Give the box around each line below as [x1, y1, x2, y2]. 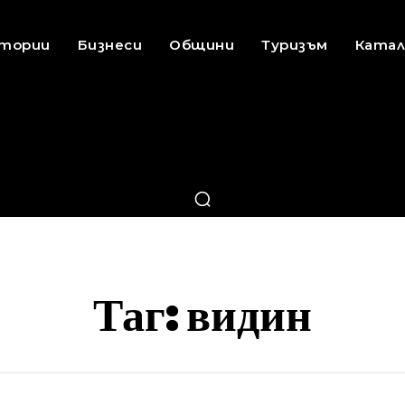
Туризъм [261, 36, 328, 53]
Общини [169, 36, 235, 53]
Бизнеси [77, 36, 143, 53]
